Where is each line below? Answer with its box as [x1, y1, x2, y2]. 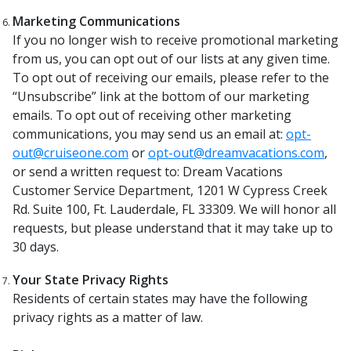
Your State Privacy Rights [13, 271, 168, 288]
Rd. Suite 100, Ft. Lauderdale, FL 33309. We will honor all [13, 201, 336, 218]
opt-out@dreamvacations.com [148, 144, 324, 161]
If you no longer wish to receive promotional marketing [13, 31, 338, 49]
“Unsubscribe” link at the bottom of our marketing [13, 88, 309, 105]
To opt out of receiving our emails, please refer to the [13, 69, 329, 86]
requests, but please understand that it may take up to [13, 219, 333, 237]
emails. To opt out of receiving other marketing [13, 107, 291, 124]
